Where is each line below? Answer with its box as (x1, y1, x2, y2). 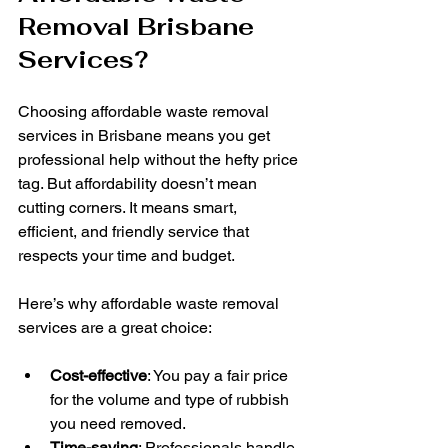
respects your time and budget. (18, 246, 235, 265)
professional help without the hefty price (18, 150, 302, 169)
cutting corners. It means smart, (18, 198, 241, 217)
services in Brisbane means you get (18, 126, 274, 145)
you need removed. (50, 414, 186, 433)
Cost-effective (50, 366, 147, 385)
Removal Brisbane (18, 11, 261, 42)
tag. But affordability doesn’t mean (18, 174, 261, 193)
